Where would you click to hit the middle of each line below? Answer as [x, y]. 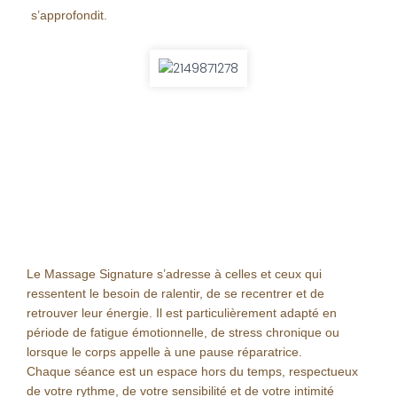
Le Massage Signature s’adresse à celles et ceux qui [174, 274]
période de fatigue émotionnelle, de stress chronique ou [183, 333]
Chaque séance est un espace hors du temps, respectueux [192, 372]
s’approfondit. [69, 16]
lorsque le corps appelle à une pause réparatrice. [164, 352]
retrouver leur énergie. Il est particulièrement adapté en [182, 313]
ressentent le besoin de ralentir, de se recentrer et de [175, 294]
